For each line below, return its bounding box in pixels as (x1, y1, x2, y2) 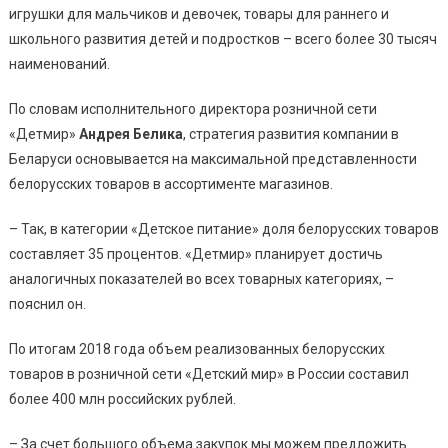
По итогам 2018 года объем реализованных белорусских (8, 340, 385, 357)
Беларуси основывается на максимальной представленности (8, 150, 417, 167)
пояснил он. (8, 295, 86, 312)
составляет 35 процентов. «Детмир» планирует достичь (8, 245, 383, 262)
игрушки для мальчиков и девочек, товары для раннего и (8, 5, 389, 22)
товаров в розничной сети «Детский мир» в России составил (8, 365, 409, 382)
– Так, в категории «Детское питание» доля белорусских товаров (8, 220, 439, 237)
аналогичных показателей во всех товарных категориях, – (8, 270, 394, 287)
